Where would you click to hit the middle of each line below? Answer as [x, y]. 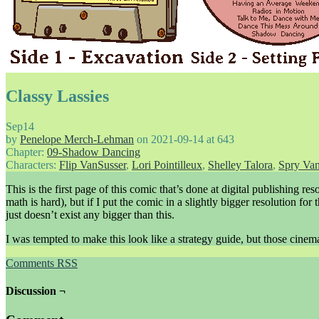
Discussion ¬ [36, 291]
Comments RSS [42, 263]
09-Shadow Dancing [94, 152]
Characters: [32, 164]
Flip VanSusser [93, 164]
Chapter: [26, 152]
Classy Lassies [57, 96]
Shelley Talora [240, 164]
